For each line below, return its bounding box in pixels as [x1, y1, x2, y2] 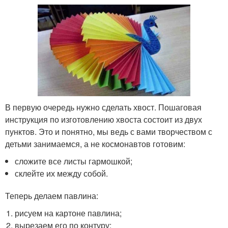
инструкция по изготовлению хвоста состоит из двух [5, 113, 202, 125]
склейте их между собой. [15, 167, 108, 179]
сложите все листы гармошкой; [15, 155, 133, 167]
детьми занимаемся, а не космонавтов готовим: [5, 137, 185, 150]
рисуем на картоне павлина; [15, 207, 122, 219]
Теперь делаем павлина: [5, 189, 98, 202]
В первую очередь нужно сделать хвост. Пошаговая [5, 101, 202, 113]
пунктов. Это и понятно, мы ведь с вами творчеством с [5, 125, 212, 137]
